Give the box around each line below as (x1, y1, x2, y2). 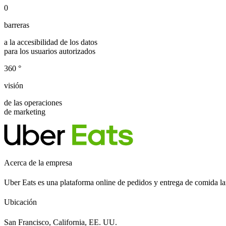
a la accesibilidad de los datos (4, 37, 97, 46)
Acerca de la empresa (4, 158, 72, 167)
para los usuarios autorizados (4, 46, 95, 55)
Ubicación (4, 198, 37, 207)
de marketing (4, 107, 45, 116)
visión (4, 81, 23, 90)
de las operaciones (4, 98, 62, 107)
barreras (4, 20, 29, 29)
